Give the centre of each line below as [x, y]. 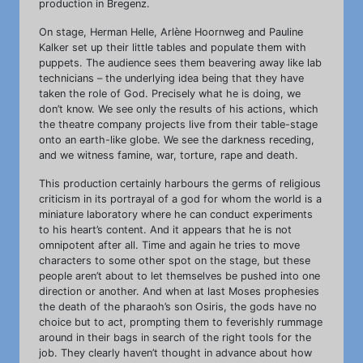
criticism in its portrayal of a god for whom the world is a [180, 199]
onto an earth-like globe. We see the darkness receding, [177, 140]
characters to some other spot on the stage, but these [175, 261]
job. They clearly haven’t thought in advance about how [175, 353]
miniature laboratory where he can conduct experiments [176, 215]
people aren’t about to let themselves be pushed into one [179, 276]
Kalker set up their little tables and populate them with [173, 48]
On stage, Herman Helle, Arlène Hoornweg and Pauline [171, 32]
